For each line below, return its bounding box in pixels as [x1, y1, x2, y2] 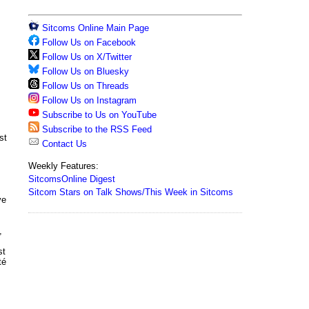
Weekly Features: [28, 161, 99, 171]
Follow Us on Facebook [42, 37, 136, 48]
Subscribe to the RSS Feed [42, 124, 152, 134]
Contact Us [39, 139, 87, 149]
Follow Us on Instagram [42, 95, 137, 106]
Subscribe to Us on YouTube [42, 110, 157, 120]
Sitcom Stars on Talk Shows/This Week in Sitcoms [28, 187, 233, 197]
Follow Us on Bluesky [42, 66, 129, 77]
